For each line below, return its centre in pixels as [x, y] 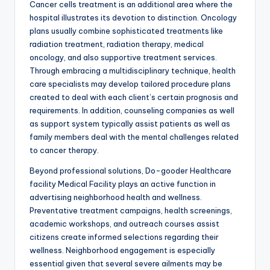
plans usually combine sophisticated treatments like [126, 31]
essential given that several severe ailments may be [126, 264]
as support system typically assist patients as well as [130, 124]
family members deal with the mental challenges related [134, 137]
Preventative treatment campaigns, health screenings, [131, 211]
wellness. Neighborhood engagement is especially [122, 250]
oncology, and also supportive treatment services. [123, 58]
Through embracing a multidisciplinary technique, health [133, 71]
